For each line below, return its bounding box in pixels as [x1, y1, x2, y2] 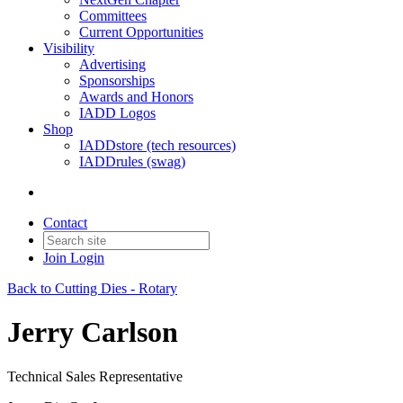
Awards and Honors [79, 89, 193, 104]
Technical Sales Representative [7, 368, 183, 384]
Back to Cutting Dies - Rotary [7, 281, 177, 296]
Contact [43, 215, 87, 230]
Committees [79, 8, 147, 23]
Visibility [43, 40, 94, 56]
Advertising [79, 57, 146, 72]
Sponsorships [79, 73, 155, 88]
